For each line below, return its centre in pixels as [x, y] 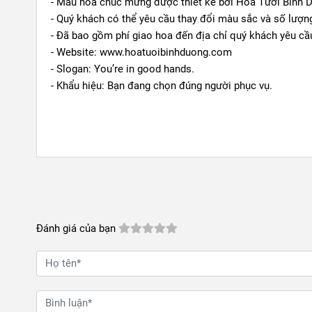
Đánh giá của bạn [76, 229]
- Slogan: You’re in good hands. [123, 69]
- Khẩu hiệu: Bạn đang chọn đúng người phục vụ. [162, 86]
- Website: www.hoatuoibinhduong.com [141, 53]
